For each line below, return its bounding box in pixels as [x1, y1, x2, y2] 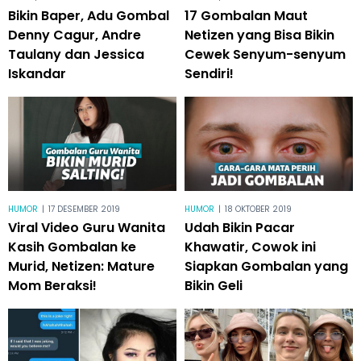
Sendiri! [185, 64, 234, 83]
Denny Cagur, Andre [8, 25, 141, 44]
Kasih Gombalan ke [8, 238, 136, 257]
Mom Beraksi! [8, 276, 97, 296]
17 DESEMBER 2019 [48, 203, 120, 216]
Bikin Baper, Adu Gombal [8, 6, 169, 25]
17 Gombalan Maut [185, 6, 308, 25]
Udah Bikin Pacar [185, 218, 295, 238]
